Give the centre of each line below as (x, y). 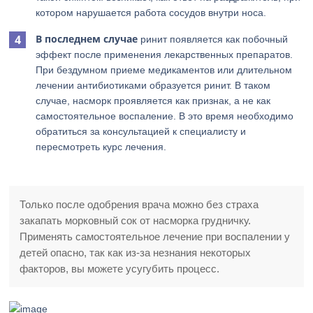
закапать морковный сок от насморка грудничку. (136, 220)
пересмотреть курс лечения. (101, 147)
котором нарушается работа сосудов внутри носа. (151, 13)
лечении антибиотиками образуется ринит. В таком (153, 85)
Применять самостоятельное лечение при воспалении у (155, 236)
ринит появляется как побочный (213, 39)
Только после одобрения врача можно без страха (139, 204)
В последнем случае (87, 39)
